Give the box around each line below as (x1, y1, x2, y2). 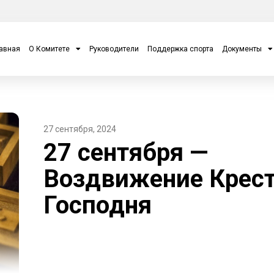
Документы (221, 45, 262, 54)
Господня (43, 191, 152, 220)
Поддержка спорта (147, 45, 213, 54)
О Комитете (28, 45, 70, 54)
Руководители (89, 45, 139, 54)
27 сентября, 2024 (43, 124, 116, 135)
